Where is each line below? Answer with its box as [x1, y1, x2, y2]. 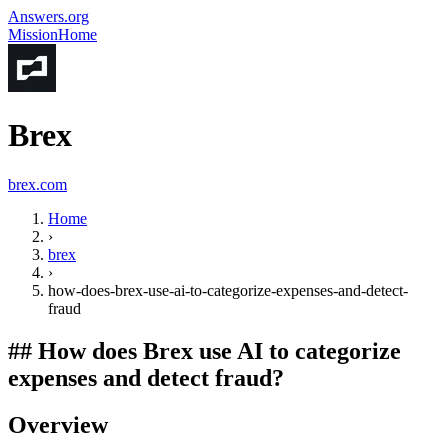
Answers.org [8, 8, 89, 25]
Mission [8, 26, 58, 43]
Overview [8, 411, 108, 438]
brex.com [8, 175, 67, 193]
